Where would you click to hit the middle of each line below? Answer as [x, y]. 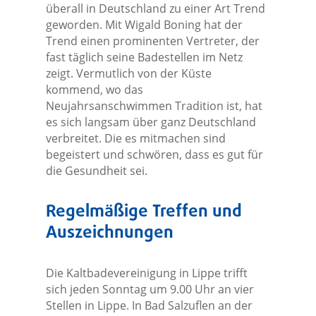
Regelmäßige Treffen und [144, 212]
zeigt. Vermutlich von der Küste [128, 74]
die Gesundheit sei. [96, 171]
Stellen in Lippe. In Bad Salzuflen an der [149, 306]
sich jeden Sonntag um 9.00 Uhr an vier [150, 290]
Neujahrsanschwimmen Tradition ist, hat [154, 106]
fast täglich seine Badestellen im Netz [144, 57]
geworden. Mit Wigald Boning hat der [144, 25]
